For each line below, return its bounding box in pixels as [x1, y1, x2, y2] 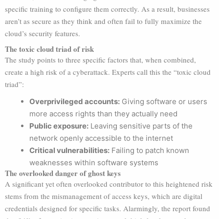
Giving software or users [120, 97, 207, 106]
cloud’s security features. [5, 28, 80, 38]
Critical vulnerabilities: [29, 146, 109, 155]
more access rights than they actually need [29, 109, 177, 118]
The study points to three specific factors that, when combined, [5, 55, 196, 65]
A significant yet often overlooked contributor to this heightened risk [5, 179, 213, 189]
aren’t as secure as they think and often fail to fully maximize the [5, 16, 202, 26]
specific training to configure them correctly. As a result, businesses [5, 4, 210, 14]
